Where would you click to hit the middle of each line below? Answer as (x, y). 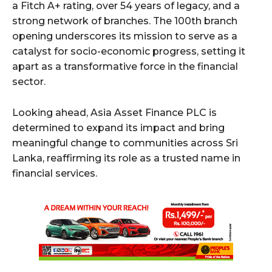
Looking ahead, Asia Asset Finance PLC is (114, 112)
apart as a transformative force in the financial (125, 66)
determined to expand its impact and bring (118, 127)
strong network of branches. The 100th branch (125, 21)
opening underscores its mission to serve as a (125, 36)
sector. (29, 81)
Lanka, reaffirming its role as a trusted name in (126, 158)
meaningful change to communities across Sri (125, 143)
